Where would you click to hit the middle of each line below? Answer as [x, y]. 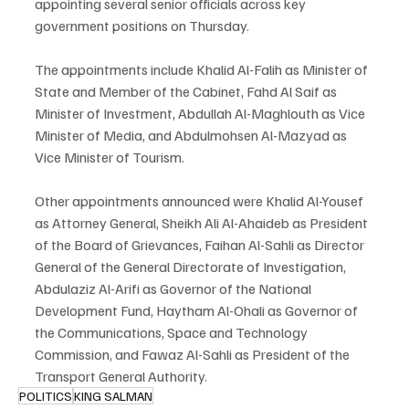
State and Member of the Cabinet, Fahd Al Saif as [187, 92]
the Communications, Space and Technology [173, 333]
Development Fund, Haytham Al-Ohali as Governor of [198, 311]
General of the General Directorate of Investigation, [192, 267]
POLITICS [46, 396]
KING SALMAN [113, 396]
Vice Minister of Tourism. [110, 157]
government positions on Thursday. [142, 26]
